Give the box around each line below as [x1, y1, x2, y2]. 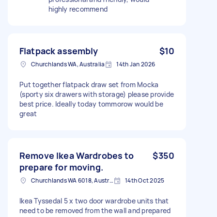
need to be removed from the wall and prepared [19, 205, 171, 215]
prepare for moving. [19, 161, 103, 173]
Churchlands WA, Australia [31, 60, 105, 68]
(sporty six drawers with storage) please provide [19, 89, 174, 99]
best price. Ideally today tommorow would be [19, 99, 163, 108]
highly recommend [48, 4, 108, 14]
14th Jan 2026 [116, 60, 155, 68]
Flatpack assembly [19, 45, 98, 57]
